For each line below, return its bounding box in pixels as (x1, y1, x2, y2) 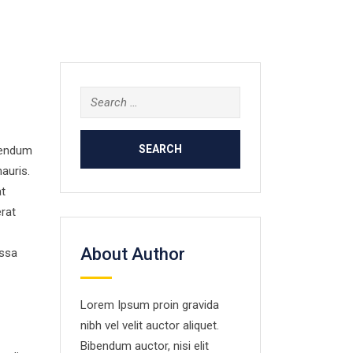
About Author (80, 244, 185, 264)
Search (80, 89, 116, 103)
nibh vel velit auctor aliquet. (80, 318, 219, 333)
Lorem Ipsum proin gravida (80, 298, 219, 312)
